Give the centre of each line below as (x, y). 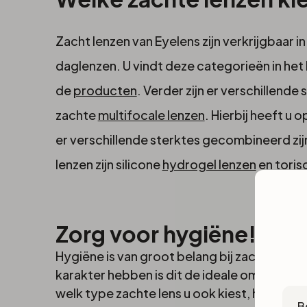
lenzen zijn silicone (109, 164)
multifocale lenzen (151, 115)
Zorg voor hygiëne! (156, 234)
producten (105, 90)
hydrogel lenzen (209, 164)
